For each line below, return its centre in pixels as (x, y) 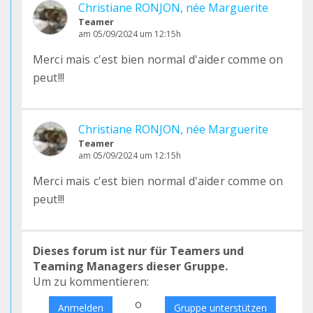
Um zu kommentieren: (91, 282)
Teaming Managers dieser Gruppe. (130, 266)
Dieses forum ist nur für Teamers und (138, 251)
